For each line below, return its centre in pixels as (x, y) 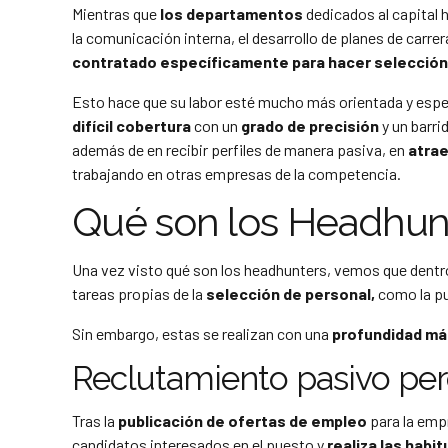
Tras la (93, 420)
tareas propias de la (137, 294)
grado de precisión (310, 126)
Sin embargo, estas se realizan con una (202, 334)
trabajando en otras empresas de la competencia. (236, 174)
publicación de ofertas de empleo (241, 420)
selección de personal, (290, 294)
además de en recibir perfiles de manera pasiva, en (240, 150)
